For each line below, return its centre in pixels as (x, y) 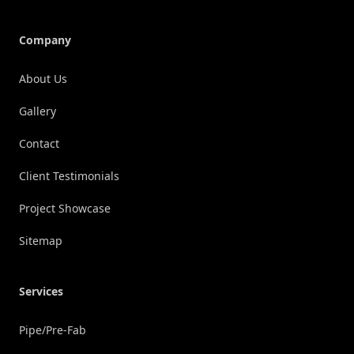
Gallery (38, 111)
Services (41, 292)
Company (45, 40)
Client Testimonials (69, 176)
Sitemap (41, 241)
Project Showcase (65, 209)
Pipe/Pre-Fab (53, 330)
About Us (43, 79)
